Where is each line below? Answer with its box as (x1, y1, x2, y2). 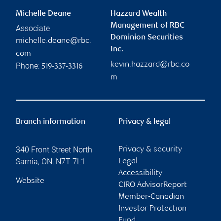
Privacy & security (118, 145, 182, 154)
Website (16, 177, 44, 185)
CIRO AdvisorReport (118, 181, 187, 189)
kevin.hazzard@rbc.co (110, 60, 189, 69)
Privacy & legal (118, 117, 171, 126)
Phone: (16, 61, 41, 71)
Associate (16, 23, 50, 33)
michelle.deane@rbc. (16, 37, 91, 45)
